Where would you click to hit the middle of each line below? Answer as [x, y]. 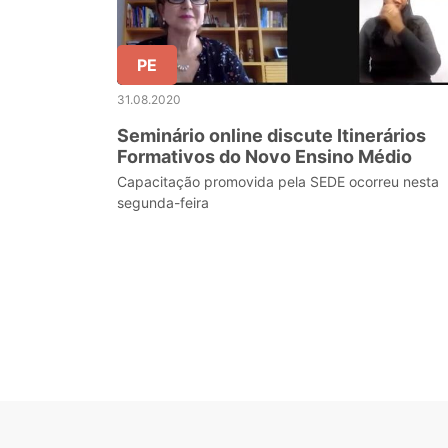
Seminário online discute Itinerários [271, 135]
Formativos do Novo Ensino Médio [264, 156]
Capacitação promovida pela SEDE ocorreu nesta [278, 181]
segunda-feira [163, 202]
